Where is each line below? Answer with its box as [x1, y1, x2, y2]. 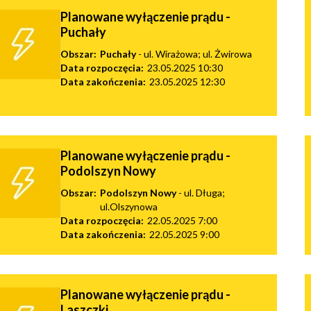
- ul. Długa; [176, 186, 225, 199]
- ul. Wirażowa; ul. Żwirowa [136, 47, 252, 60]
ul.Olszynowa [100, 200, 158, 212]
